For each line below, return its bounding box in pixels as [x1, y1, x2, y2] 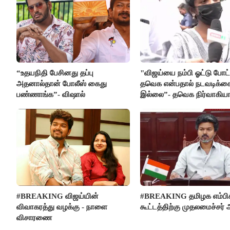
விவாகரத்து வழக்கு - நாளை [16, 203, 107, 212]
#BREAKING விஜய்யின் [16, 192, 99, 201]
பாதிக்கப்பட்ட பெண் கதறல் [140, 101, 225, 110]
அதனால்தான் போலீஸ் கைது [16, 80, 107, 88]
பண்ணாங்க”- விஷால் [16, 90, 85, 99]
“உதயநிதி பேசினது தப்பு [16, 69, 93, 78]
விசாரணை [16, 214, 52, 222]
